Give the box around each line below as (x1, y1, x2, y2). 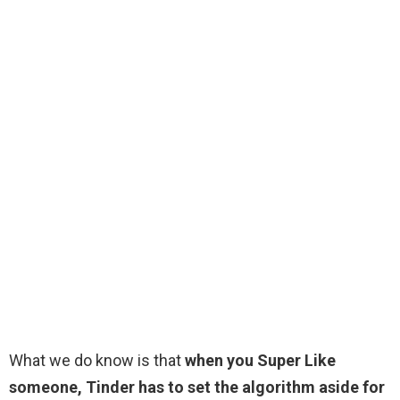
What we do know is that (9, 351, 185, 371)
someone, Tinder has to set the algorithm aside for (9, 378, 385, 397)
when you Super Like (185, 351, 336, 371)
